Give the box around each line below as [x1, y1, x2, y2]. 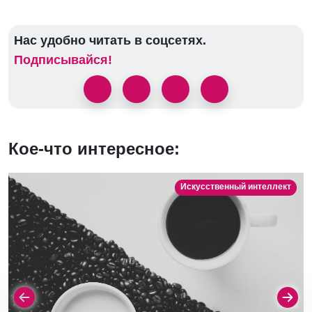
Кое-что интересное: [8, 139, 180, 158]
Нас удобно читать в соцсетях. [14, 33, 206, 47]
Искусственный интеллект [180, 182, 291, 192]
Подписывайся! [14, 53, 112, 67]
